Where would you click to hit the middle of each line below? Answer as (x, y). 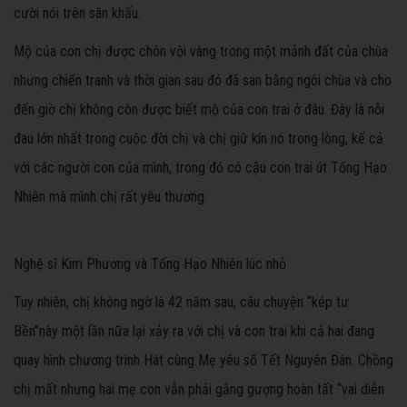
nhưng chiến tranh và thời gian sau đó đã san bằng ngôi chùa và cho (203, 81)
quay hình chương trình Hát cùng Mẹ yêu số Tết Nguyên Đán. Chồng (203, 361)
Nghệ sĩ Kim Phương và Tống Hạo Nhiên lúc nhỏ (150, 264)
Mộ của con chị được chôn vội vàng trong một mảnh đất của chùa (201, 52)
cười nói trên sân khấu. (77, 14)
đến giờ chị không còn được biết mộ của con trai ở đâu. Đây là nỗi (199, 110)
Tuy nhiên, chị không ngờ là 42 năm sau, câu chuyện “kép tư (181, 303)
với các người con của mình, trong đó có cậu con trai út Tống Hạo (200, 168)
